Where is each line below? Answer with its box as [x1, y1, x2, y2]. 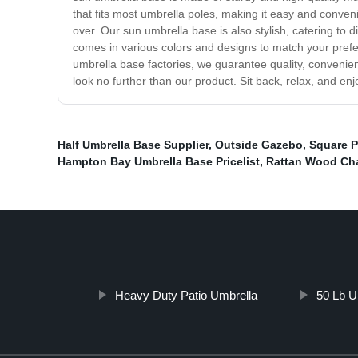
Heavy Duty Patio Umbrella [114, 288, 257, 303]
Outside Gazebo [215, 138, 303, 152]
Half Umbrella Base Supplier [58, 138, 209, 152]
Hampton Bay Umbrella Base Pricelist [58, 155, 260, 169]
